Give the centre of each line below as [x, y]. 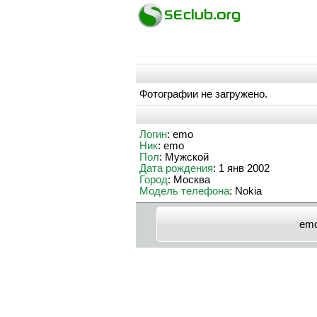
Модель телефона [184, 191]
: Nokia [246, 191]
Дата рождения [176, 169]
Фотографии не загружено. [203, 94]
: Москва [189, 180]
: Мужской [184, 157]
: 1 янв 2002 [241, 169]
